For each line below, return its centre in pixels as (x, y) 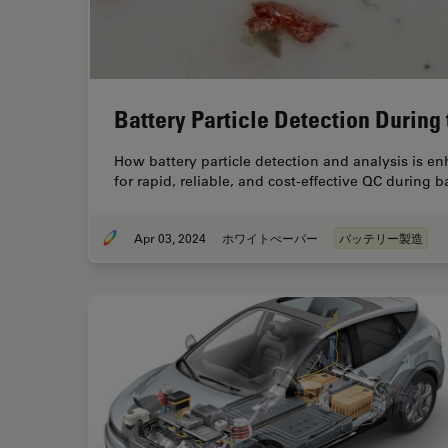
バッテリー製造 (381, 238)
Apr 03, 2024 (170, 238)
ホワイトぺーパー (270, 238)
